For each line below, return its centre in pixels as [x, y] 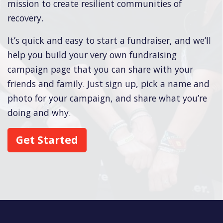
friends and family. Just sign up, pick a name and [109, 84]
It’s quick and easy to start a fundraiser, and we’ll [109, 41]
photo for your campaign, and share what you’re [107, 98]
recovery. [25, 18]
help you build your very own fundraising [92, 55]
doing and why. [39, 113]
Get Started [47, 140]
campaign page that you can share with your [100, 69]
